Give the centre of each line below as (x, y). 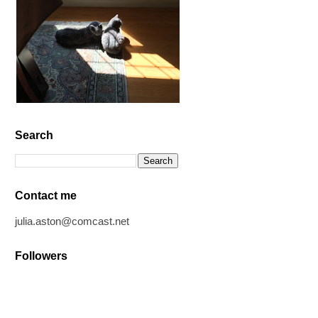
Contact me (46, 196)
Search (34, 135)
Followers (41, 256)
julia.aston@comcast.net (72, 221)
